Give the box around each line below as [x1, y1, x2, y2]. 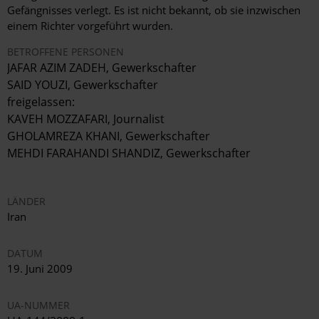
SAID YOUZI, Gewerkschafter [7, 77, 158, 93]
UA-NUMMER [7, 298, 70, 313]
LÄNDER [7, 194, 46, 209]
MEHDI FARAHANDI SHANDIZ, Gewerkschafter [7, 145, 251, 162]
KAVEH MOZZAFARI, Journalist [7, 111, 164, 127]
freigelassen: [7, 94, 75, 110]
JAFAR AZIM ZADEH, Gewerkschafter [7, 60, 197, 76]
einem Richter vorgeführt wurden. [7, 19, 173, 33]
